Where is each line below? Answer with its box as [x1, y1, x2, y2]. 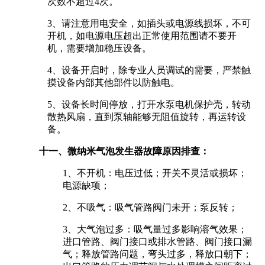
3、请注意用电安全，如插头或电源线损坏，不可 [47, 18, 251, 28]
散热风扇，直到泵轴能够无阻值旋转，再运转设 [47, 111, 246, 122]
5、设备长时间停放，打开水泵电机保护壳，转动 [47, 99, 251, 109]
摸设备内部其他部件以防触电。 [47, 77, 180, 88]
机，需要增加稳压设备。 [47, 43, 151, 53]
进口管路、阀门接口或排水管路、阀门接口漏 [62, 236, 252, 247]
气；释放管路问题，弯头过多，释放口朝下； [62, 248, 252, 259]
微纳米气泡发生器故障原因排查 [67, 146, 201, 156]
